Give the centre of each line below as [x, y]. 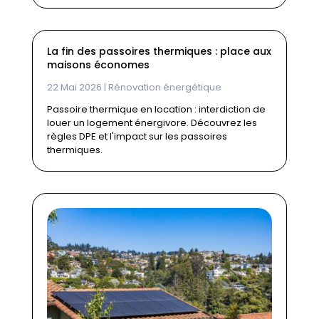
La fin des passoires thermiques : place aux [159, 51]
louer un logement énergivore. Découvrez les [152, 122]
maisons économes [98, 64]
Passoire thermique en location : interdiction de [156, 109]
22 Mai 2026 [74, 87]
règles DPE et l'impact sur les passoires [137, 136]
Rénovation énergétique [164, 87]
